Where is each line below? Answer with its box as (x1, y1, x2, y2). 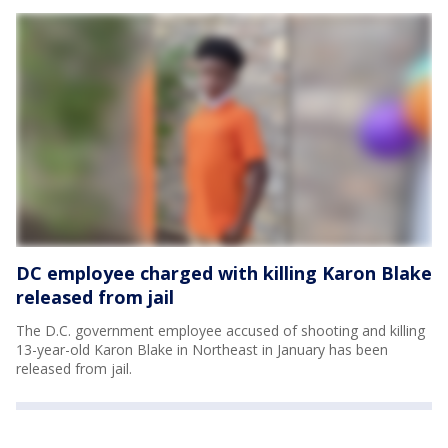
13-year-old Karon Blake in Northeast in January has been (16, 340, 388, 359)
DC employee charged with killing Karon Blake (16, 261, 432, 285)
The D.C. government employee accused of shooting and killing (16, 321, 425, 340)
